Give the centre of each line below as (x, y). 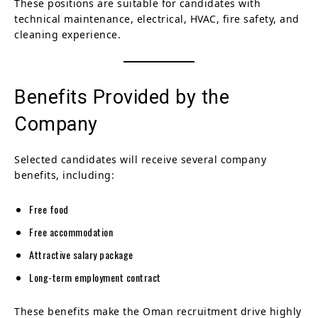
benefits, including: (64, 175)
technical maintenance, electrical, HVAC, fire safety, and (157, 18)
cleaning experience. (67, 34)
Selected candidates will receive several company (140, 159)
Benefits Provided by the (122, 97)
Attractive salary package (81, 254)
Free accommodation (71, 231)
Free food (49, 209)
